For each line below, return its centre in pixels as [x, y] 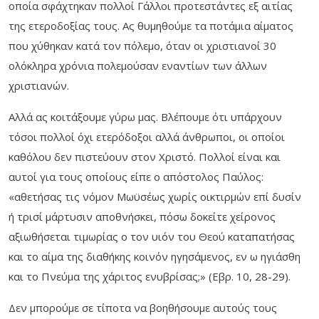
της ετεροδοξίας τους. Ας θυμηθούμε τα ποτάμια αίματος [151, 26]
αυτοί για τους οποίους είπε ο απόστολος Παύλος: [136, 177]
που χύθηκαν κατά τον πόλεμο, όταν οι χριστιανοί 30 [142, 46]
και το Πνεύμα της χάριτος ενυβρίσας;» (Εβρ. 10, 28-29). [150, 277]
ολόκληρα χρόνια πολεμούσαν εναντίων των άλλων [138, 66]
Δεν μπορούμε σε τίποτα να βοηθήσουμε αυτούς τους [143, 308]
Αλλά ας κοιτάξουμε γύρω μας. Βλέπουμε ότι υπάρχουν [145, 117]
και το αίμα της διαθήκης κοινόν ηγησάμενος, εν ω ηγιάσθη [155, 257]
